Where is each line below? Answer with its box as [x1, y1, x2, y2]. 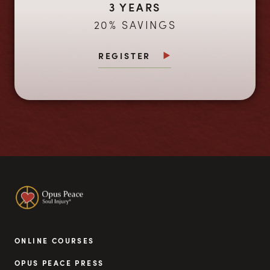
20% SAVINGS [93, 17, 177, 32]
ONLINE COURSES [14, 235, 95, 245]
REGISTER [98, 49, 151, 61]
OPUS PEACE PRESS [14, 257, 104, 268]
